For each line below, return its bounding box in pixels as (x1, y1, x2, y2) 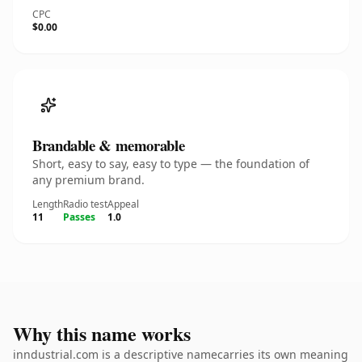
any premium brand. (32, 172, 145, 187)
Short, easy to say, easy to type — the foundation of (32, 156, 309, 171)
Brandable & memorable (32, 134, 185, 156)
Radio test (63, 197, 107, 211)
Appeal (107, 197, 139, 211)
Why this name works (13, 319, 191, 347)
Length (32, 197, 63, 211)
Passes (63, 210, 95, 224)
